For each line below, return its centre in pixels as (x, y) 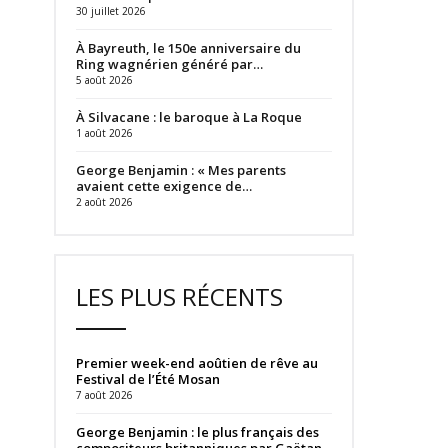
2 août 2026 (104, 202)
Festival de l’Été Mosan (147, 379)
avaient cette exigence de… (163, 186)
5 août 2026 (104, 80)
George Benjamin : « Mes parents (180, 170)
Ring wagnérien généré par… (169, 64)
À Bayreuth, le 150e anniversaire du (188, 48)
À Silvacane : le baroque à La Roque (188, 117)
